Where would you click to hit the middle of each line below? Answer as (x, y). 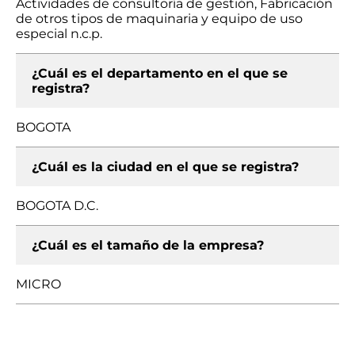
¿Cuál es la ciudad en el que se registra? (165, 167)
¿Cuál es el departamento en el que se (160, 73)
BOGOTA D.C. (57, 206)
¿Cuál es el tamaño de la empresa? (148, 245)
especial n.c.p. (59, 34)
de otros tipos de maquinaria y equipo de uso (159, 19)
